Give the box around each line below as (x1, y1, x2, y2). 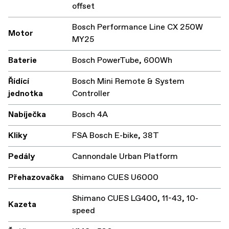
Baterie (8, 55, 37, 66)
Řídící (8, 76, 29, 87)
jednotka (8, 88, 43, 99)
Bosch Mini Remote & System (72, 76, 185, 87)
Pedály (8, 151, 35, 162)
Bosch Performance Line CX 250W (72, 21, 203, 33)
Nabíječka (8, 109, 46, 120)
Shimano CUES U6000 (72, 172, 158, 183)
